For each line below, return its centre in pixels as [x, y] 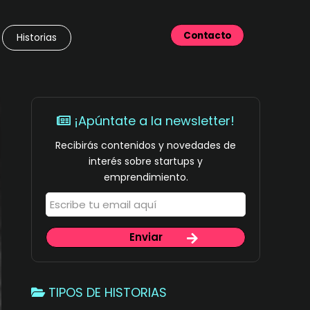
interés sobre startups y [146, 161]
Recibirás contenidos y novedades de [146, 145]
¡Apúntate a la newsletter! [153, 121]
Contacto [207, 35]
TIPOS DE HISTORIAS [106, 292]
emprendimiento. [146, 177]
